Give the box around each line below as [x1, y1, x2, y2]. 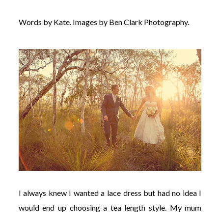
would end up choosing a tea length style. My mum [18, 202, 202, 212]
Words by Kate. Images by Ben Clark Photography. [18, 17, 189, 27]
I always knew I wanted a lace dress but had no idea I [18, 188, 202, 197]
